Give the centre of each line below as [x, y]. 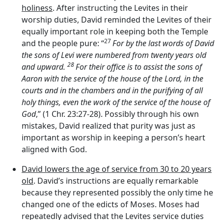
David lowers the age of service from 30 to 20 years [117, 169]
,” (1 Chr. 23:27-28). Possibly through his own [117, 114]
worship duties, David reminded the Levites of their [117, 19]
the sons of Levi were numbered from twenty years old [114, 55]
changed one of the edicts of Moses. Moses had [110, 204]
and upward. [44, 67]
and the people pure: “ [63, 43]
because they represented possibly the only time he [117, 192]
